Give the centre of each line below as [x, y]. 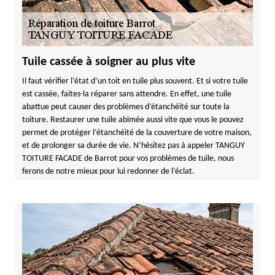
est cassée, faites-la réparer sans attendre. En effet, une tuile [126, 94]
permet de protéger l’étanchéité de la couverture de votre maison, [137, 133]
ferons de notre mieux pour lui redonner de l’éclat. [108, 172]
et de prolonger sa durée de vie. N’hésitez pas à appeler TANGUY [133, 146]
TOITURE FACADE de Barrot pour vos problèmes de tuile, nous [128, 159]
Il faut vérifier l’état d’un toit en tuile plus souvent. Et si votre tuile [135, 81]
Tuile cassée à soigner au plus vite [108, 62]
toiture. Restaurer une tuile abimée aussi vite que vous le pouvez [133, 120]
